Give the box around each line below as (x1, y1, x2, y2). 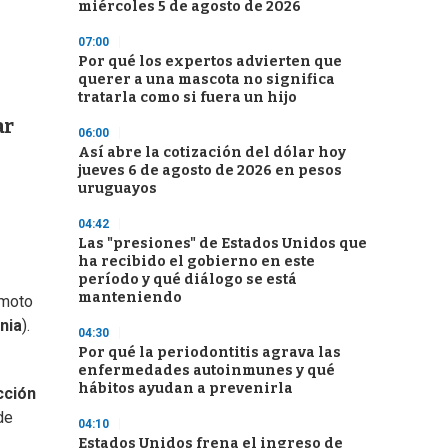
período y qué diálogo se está (78, 271, 297, 288)
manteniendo (78, 289, 182, 306)
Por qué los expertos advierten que (78, 53, 342, 70)
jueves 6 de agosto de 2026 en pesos (78, 162, 342, 179)
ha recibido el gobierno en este (78, 253, 315, 270)
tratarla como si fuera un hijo (78, 89, 297, 106)
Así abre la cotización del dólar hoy (78, 144, 346, 161)
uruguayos (78, 180, 157, 197)
